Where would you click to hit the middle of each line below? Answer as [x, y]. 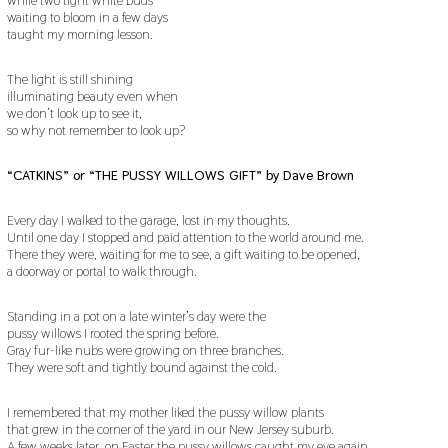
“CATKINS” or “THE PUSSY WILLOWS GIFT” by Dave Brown [180, 174]
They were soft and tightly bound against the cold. [141, 366]
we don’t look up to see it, [74, 112]
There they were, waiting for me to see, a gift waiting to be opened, [183, 253]
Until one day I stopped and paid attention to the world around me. [185, 236]
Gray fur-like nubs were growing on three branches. [145, 349]
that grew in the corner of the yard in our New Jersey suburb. [170, 428]
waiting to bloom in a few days [87, 16]
